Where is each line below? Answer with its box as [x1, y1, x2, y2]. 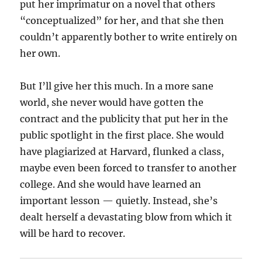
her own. [20, 47, 61, 59]
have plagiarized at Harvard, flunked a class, [20, 146, 225, 157]
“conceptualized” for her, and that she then [20, 15, 225, 26]
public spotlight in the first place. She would [20, 129, 225, 141]
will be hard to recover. [20, 227, 126, 239]
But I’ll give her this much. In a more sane [20, 80, 214, 92]
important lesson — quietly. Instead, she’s [20, 195, 218, 206]
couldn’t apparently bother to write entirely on [20, 31, 238, 43]
